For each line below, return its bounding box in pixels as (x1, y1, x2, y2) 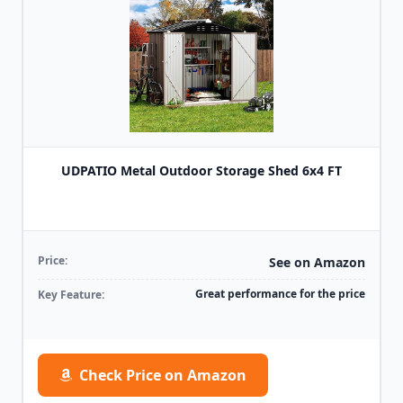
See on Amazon (269, 254, 365, 271)
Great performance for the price (195, 286, 365, 301)
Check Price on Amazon (79, 365, 246, 385)
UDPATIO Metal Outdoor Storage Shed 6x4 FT (61, 162, 342, 179)
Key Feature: (38, 287, 104, 302)
